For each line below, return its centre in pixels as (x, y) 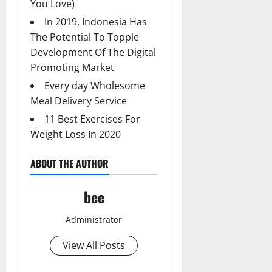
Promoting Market (72, 67)
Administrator (94, 219)
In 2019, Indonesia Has (96, 22)
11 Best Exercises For (92, 119)
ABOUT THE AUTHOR (70, 163)
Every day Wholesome (95, 85)
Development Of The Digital (93, 52)
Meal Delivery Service (79, 100)
